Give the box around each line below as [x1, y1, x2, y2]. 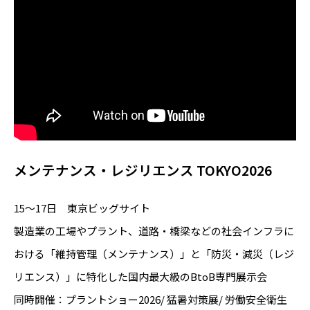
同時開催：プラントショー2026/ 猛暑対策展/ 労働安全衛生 [14, 291, 287, 307]
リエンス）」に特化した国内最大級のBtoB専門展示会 [14, 268, 267, 284]
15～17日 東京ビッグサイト [14, 200, 150, 215]
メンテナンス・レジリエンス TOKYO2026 [14, 160, 272, 181]
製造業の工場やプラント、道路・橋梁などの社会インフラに [14, 223, 294, 238]
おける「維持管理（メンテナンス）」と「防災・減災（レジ [14, 246, 294, 261]
